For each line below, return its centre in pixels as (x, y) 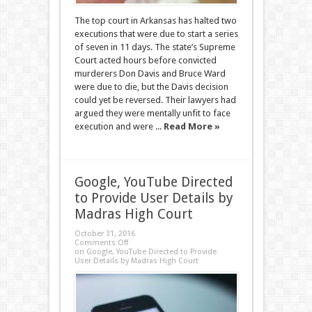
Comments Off (101, 243)
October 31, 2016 (104, 234)
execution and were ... (119, 126)
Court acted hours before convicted (145, 60)
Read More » (192, 126)
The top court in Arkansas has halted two (155, 21)
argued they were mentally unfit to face (152, 113)
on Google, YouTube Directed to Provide (145, 252)
